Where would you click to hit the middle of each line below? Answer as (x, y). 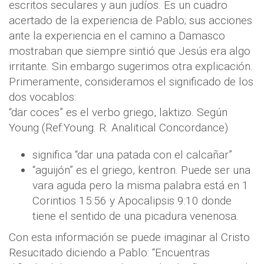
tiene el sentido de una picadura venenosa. (136, 216)
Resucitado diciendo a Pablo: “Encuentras (109, 253)
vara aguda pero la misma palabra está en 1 (141, 186)
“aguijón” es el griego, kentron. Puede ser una (141, 170)
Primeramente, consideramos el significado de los (131, 82)
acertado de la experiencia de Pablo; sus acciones (131, 21)
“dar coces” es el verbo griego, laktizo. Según (118, 113)
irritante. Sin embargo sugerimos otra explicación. (131, 67)
